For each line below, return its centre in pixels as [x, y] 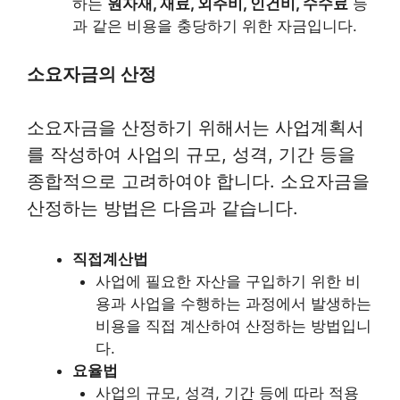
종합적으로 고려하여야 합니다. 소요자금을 [198, 181]
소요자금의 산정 [92, 74]
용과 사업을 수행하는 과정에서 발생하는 [233, 303]
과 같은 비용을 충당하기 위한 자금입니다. [215, 26]
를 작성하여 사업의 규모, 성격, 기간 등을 [191, 154]
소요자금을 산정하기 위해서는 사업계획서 [196, 127]
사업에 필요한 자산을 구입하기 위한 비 [228, 281]
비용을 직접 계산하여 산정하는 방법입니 [233, 325]
